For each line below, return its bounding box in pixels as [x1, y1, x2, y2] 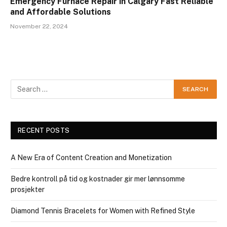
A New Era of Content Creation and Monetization [11, 153, 172, 162]
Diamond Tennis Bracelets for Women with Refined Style [11, 206, 195, 215]
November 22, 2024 [10, 22, 68, 30]
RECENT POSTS [18, 126, 70, 134]
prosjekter [11, 185, 45, 194]
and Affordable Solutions [10, 7, 111, 17]
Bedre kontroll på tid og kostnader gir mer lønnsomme [11, 174, 185, 183]
